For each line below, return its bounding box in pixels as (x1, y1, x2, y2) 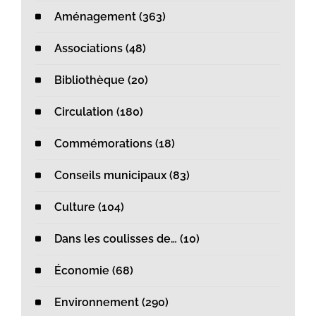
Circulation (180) (54, 105, 143, 119)
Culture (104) (54, 200, 124, 214)
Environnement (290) (54, 296, 169, 310)
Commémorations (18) (54, 137, 175, 151)
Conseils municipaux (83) (54, 169, 190, 183)
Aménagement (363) (54, 10, 166, 24)
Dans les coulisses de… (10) (54, 232, 200, 246)
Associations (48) (54, 42, 146, 56)
